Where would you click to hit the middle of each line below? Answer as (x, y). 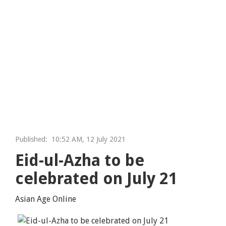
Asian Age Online (46, 199)
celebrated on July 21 (97, 178)
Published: (32, 139)
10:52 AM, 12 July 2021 (87, 139)
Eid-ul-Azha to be (80, 160)
